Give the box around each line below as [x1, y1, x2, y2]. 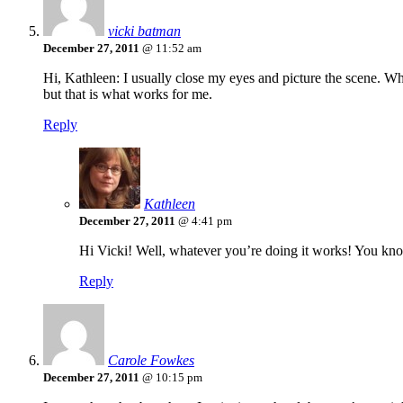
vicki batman [108, 23, 181, 40]
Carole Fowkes [108, 353, 194, 369]
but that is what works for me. [43, 86, 212, 103]
